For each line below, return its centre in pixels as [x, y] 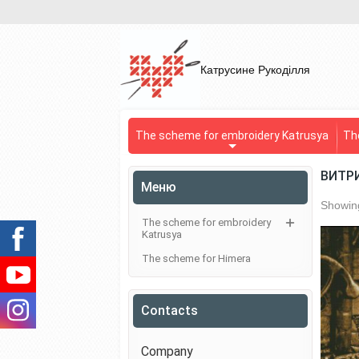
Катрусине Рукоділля [255, 70]
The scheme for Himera [196, 258]
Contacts [169, 311]
